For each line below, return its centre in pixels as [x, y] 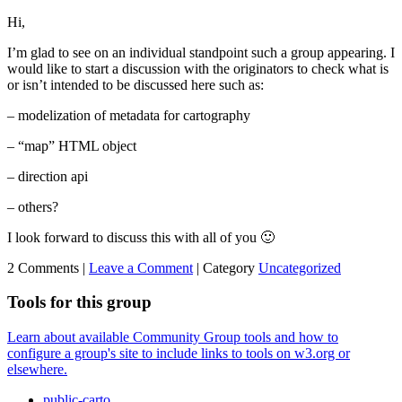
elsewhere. [37, 369]
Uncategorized [300, 267]
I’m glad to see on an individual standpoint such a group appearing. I [201, 52]
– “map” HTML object [72, 145]
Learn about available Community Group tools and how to [173, 336]
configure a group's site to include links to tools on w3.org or [179, 353]
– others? [33, 206]
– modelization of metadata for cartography [129, 115]
